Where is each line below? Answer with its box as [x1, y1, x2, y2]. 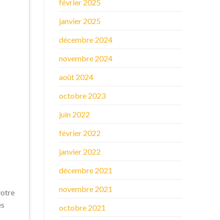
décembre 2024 [58, 34, 112, 44]
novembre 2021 [58, 184, 112, 193]
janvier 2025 [58, 16, 101, 26]
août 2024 [58, 72, 93, 82]
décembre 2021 [58, 165, 112, 175]
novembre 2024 [58, 53, 112, 63]
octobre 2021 [58, 202, 106, 212]
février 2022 [58, 128, 101, 137]
